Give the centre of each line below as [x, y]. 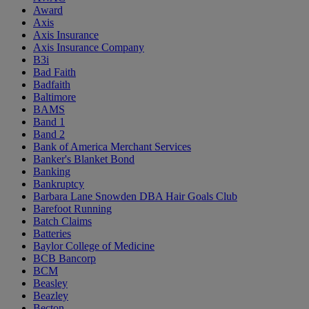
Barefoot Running [72, 209]
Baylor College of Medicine [94, 246]
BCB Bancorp [64, 259]
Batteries [52, 234]
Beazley [51, 296]
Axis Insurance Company [89, 48]
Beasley [50, 283]
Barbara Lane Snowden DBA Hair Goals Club [135, 197]
